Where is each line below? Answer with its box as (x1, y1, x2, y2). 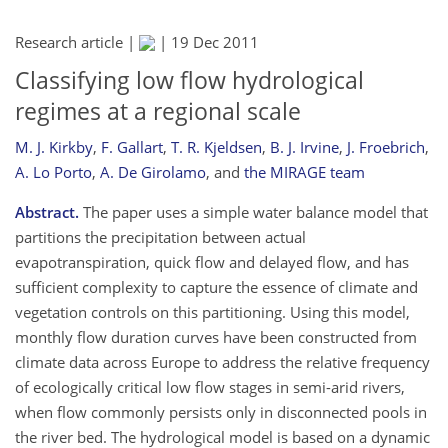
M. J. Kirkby (15, 136, 93, 157)
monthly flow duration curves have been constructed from (15, 326, 417, 347)
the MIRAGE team (244, 161, 365, 182)
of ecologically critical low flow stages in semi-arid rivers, (15, 376, 405, 397)
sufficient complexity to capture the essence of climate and (15, 276, 418, 297)
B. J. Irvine (270, 136, 339, 157)
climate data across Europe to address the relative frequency (15, 351, 430, 372)
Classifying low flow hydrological (15, 65, 364, 96)
